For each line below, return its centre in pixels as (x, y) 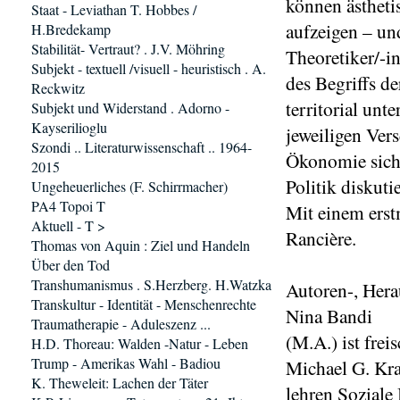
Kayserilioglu (69, 127)
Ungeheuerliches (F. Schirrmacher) (129, 186)
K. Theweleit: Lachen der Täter (120, 383)
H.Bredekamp (71, 29)
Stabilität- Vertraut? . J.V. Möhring (128, 49)
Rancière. (321, 238)
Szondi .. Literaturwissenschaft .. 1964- (142, 147)
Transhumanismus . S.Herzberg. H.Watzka (151, 284)
